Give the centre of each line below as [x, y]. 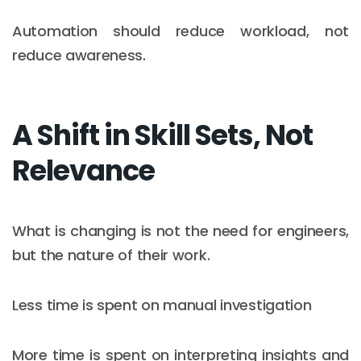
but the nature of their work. [111, 255]
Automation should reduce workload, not [180, 31]
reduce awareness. [79, 55]
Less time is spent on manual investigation [162, 305]
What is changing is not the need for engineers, [180, 230]
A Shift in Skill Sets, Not [162, 135]
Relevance [83, 170]
